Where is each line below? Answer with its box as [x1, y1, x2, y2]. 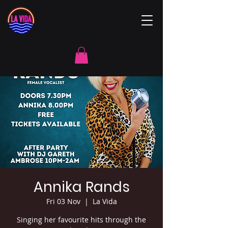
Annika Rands [33, 177, 130, 197]
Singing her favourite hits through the [17, 215, 146, 225]
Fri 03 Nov [46, 196, 80, 207]
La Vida [92, 196, 117, 207]
